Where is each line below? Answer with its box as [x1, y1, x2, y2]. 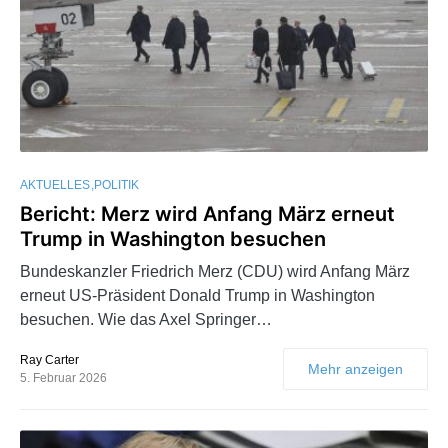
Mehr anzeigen [308, 361, 403, 378]
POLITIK [94, 178, 139, 193]
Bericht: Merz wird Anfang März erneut [20, 202, 395, 227]
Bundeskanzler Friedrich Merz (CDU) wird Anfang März [20, 263, 410, 281]
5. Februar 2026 [20, 371, 107, 386]
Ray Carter [20, 353, 79, 368]
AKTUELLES [20, 178, 90, 193]
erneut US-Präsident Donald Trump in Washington [20, 287, 375, 305]
